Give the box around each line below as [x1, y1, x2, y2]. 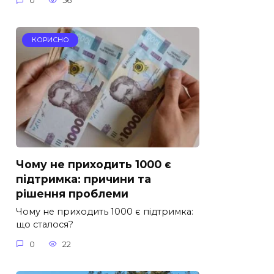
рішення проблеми [16, 187, 128, 201]
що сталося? [16, 219, 73, 231]
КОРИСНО [31, 35, 69, 45]
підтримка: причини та [16, 172, 151, 186]
